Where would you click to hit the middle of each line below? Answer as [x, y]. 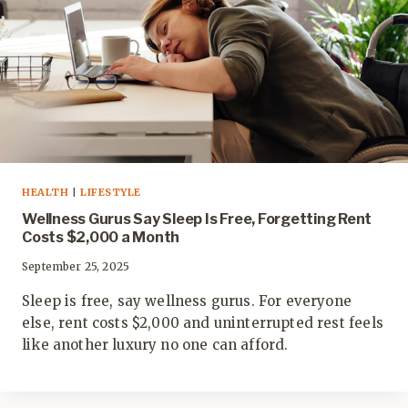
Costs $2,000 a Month [101, 238]
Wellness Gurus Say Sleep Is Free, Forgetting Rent [197, 219]
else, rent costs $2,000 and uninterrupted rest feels [203, 323]
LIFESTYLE [110, 193]
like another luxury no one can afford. [155, 345]
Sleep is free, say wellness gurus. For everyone [187, 301]
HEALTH [46, 193]
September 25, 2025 [76, 267]
